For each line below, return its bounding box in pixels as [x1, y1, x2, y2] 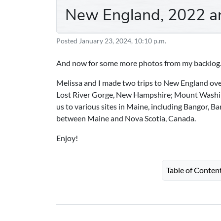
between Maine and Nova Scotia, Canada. [56, 113, 196, 123]
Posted [56, 37, 79, 45]
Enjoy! [56, 133, 78, 143]
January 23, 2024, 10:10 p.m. [79, 37, 166, 45]
